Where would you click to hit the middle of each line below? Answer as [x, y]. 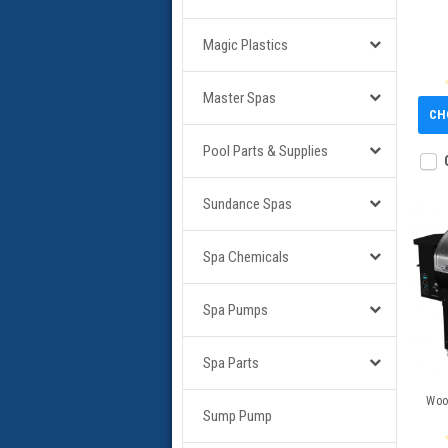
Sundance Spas [247, 204]
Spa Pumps [235, 310]
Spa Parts [231, 363]
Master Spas [239, 98]
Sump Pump [237, 416]
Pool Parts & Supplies [265, 151]
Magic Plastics [245, 45]
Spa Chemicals [246, 257]
